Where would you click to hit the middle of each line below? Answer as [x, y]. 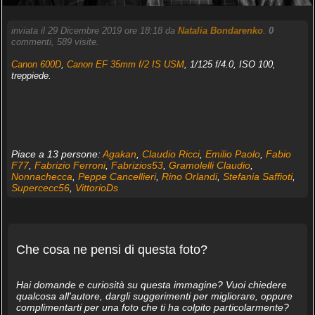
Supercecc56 [40, 187]
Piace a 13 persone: [57, 154]
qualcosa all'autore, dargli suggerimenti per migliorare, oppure [154, 296]
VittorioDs [96, 187]
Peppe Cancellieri [117, 176]
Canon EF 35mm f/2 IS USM [125, 64]
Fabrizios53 [137, 165]
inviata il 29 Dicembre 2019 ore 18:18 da [94, 30]
